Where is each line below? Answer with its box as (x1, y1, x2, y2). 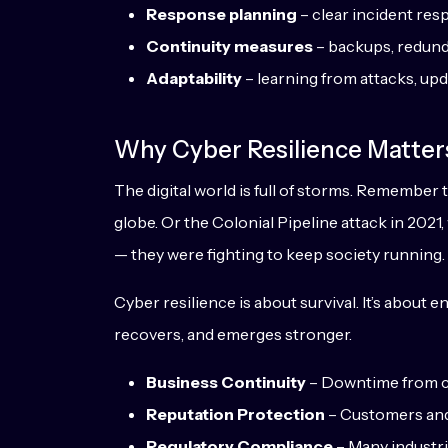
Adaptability (146, 68, 242, 88)
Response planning (146, 4, 297, 24)
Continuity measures (146, 36, 313, 56)
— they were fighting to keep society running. (114, 244, 445, 264)
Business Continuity (146, 372, 306, 392)
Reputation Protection (146, 404, 325, 424)
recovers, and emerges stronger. (114, 324, 352, 344)
